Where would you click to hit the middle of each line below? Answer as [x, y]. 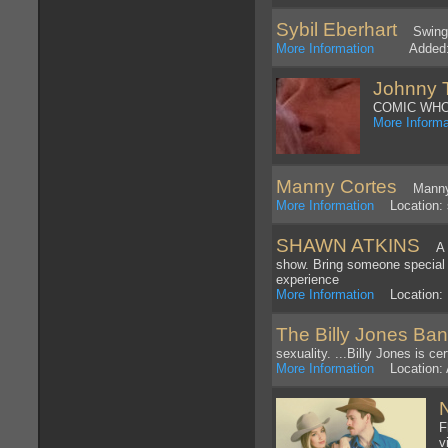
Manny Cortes [336, 187]
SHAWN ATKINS [350, 246]
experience [307, 280]
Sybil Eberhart [336, 30]
